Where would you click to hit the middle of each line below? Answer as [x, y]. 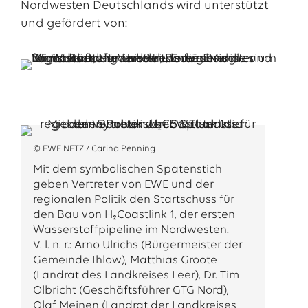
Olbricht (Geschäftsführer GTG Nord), [131, 290]
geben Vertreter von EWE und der [123, 185]
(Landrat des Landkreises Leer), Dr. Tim [136, 275]
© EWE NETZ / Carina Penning [94, 149]
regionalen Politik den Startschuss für [133, 200]
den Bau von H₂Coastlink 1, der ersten [134, 215]
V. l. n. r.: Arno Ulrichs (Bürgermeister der [137, 245]
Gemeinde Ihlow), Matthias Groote [125, 260]
